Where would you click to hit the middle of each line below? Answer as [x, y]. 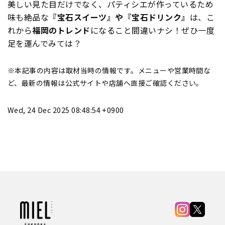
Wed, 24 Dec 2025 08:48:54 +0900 [66, 109]
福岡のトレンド [61, 30]
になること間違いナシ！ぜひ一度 [152, 30]
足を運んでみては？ [45, 43]
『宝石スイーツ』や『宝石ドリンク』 [119, 17]
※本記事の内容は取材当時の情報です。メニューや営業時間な [109, 70]
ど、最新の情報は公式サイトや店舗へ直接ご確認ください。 [105, 83]
